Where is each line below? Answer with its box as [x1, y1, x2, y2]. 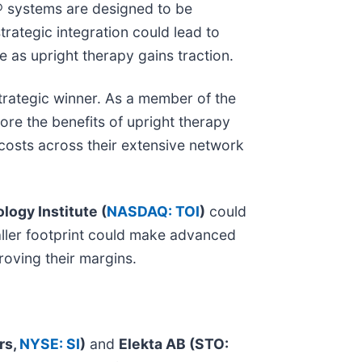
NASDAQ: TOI [107, 202, 200, 220]
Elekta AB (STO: [119, 335, 229, 352]
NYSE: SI [19, 335, 80, 352]
